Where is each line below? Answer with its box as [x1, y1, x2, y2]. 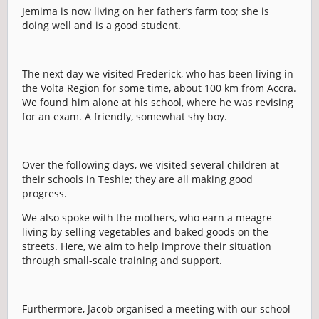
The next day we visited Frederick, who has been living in [22, 67, 293, 80]
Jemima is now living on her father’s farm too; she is [22, 4, 269, 18]
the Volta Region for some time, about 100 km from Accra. [22, 81, 296, 95]
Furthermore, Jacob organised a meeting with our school [22, 302, 291, 315]
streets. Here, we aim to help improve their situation [22, 239, 271, 253]
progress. [22, 187, 67, 200]
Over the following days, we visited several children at [22, 158, 279, 172]
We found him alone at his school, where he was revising [22, 95, 293, 109]
